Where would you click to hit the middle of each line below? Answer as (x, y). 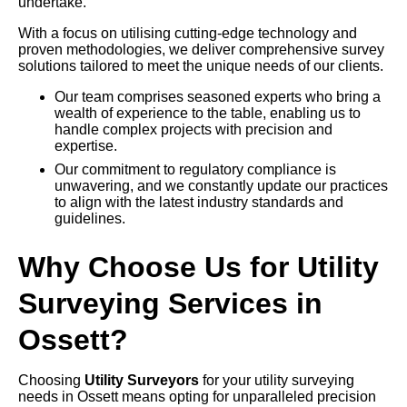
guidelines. (90, 219)
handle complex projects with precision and (194, 130)
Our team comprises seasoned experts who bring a (218, 97)
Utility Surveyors (142, 381)
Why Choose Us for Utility (199, 268)
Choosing (51, 381)
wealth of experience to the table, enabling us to (208, 114)
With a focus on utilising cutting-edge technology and (188, 34)
